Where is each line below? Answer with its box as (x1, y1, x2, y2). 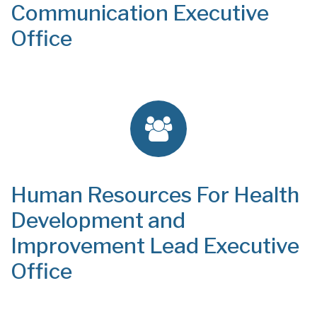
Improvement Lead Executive (11, 233, 299, 258)
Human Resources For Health (11, 182, 299, 207)
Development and (11, 207, 185, 233)
